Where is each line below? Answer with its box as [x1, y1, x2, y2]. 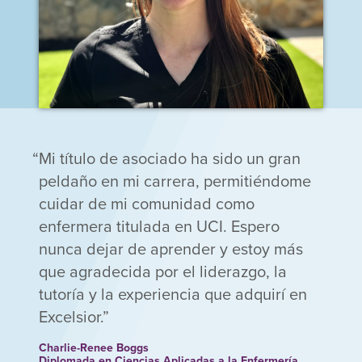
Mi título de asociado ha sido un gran [39, 146, 301, 170]
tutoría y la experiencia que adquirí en [39, 282, 307, 306]
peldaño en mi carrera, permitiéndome [39, 169, 311, 193]
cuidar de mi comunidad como [39, 192, 255, 216]
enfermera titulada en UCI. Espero [39, 214, 280, 238]
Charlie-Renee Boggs [39, 339, 149, 356]
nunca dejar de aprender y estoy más [39, 237, 303, 261]
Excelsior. [39, 305, 103, 329]
